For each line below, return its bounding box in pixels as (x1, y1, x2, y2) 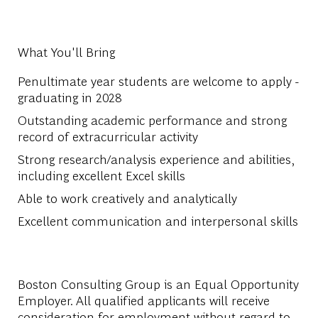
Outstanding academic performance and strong (17, 111, 287, 128)
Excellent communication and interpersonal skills (17, 212, 298, 229)
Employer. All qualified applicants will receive (17, 292, 270, 309)
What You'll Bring (17, 43, 115, 60)
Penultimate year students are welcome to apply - (17, 72, 299, 89)
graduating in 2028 (17, 89, 121, 106)
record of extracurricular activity (17, 128, 198, 145)
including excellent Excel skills (17, 167, 185, 184)
